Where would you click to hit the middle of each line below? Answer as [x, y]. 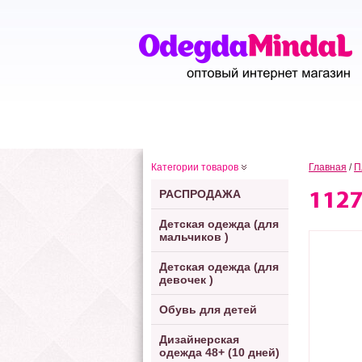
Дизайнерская [199, 339]
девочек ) [186, 280]
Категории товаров [195, 167]
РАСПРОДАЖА [200, 194]
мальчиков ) [194, 237]
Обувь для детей [208, 309]
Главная [328, 167]
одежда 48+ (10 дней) [219, 352]
